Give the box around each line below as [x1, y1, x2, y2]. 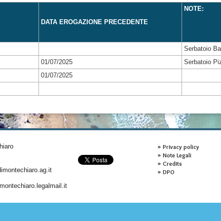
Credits [162, 160, 182, 167]
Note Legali [162, 151, 191, 159]
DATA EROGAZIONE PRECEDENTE [41, 18, 148, 26]
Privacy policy [162, 143, 199, 150]
